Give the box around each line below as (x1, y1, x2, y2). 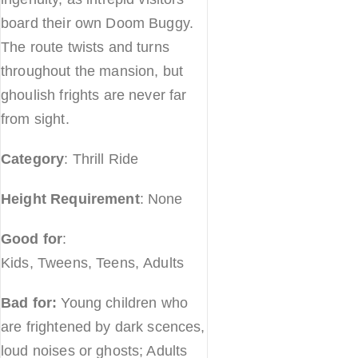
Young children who (61, 295, 189, 312)
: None (139, 191, 183, 208)
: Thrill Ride (64, 151, 139, 168)
